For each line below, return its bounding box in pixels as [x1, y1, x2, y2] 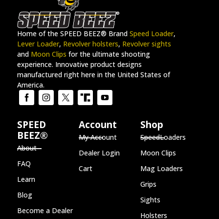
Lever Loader [17, 39, 59, 49]
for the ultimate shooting [66, 49, 150, 59]
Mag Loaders [140, 164, 183, 174]
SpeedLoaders [140, 132, 186, 142]
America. [17, 80, 44, 90]
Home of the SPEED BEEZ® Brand [17, 29, 130, 39]
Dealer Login [79, 148, 120, 158]
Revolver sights [122, 39, 171, 49]
